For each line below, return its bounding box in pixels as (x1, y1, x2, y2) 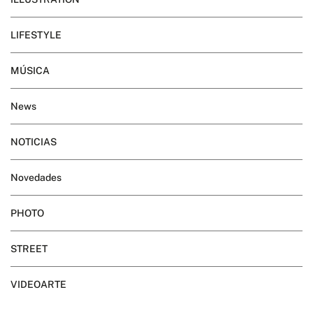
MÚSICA (10, 64, 50, 76)
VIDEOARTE (10, 278, 66, 290)
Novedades (10, 171, 61, 183)
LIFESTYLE (10, 29, 61, 41)
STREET (10, 242, 48, 254)
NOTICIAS (10, 136, 57, 147)
